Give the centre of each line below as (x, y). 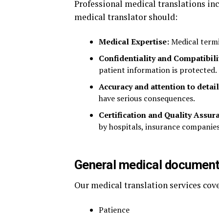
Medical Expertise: (134, 42)
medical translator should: (127, 17)
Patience (115, 210)
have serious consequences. (148, 98)
